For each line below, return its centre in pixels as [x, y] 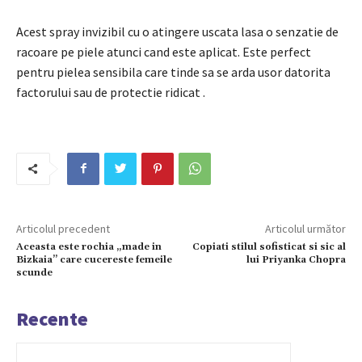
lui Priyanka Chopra [296, 259]
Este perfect [277, 51]
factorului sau [55, 92]
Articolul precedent [63, 228]
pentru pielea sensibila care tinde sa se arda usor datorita [173, 72]
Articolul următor [305, 228]
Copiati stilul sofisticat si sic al [269, 246]
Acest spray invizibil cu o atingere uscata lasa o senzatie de [177, 31]
